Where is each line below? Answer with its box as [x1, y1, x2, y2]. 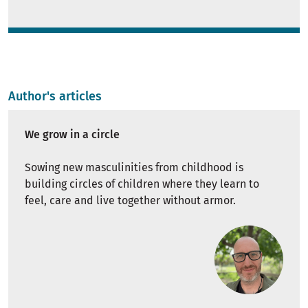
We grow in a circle [25, 128, 120, 142]
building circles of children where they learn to [25, 177, 259, 191]
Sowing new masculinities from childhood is [25, 161, 243, 175]
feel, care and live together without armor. [25, 194, 236, 208]
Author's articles [8, 89, 102, 104]
